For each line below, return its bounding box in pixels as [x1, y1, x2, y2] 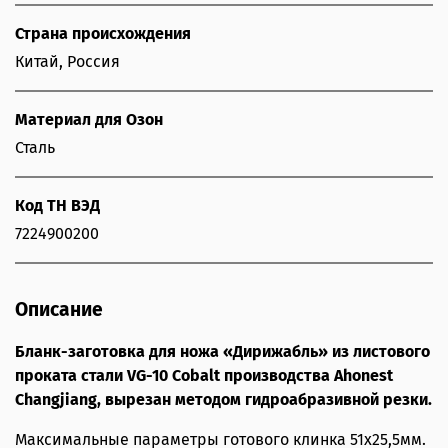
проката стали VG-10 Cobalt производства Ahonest [15, 366, 393, 386]
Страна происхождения [15, 24, 191, 44]
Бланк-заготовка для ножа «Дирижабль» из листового [15, 342, 430, 362]
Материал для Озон [15, 110, 163, 130]
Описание [15, 298, 103, 322]
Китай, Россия [15, 52, 120, 72]
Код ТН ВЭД [15, 196, 100, 216]
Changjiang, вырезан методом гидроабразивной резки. [15, 390, 432, 410]
